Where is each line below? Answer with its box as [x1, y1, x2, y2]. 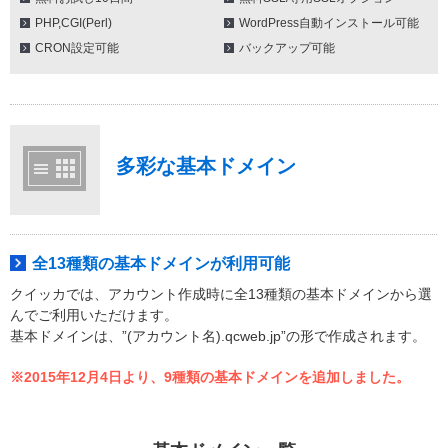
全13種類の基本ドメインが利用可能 [32, 255, 290, 272]
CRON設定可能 [35, 41, 119, 55]
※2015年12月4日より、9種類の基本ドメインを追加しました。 [10, 369, 410, 385]
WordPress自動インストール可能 [239, 16, 419, 30]
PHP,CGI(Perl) [35, 16, 112, 30]
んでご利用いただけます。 [10, 307, 178, 323]
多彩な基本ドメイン [116, 155, 296, 177]
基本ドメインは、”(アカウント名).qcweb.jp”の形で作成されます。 [10, 328, 426, 344]
